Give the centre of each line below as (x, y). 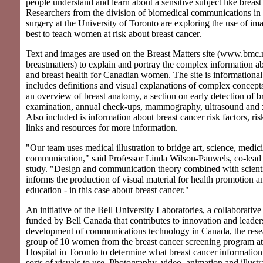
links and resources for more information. (102, 128)
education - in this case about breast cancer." (107, 190)
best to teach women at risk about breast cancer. (114, 34)
